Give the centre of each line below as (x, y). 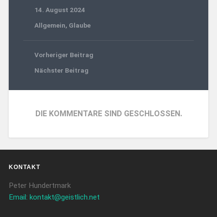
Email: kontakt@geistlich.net (54, 197)
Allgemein (50, 25)
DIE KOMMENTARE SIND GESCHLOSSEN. (108, 113)
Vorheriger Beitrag (64, 54)
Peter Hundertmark (39, 186)
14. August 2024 (60, 9)
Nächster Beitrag (61, 70)
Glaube (79, 25)
